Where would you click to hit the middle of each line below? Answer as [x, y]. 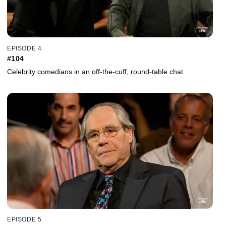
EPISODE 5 [24, 220]
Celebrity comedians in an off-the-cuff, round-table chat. [96, 71]
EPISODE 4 [24, 48]
